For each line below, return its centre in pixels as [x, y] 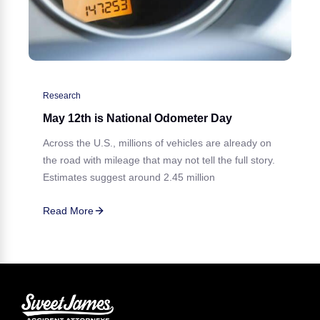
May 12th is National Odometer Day [137, 119]
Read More [68, 210]
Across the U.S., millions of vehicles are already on [157, 143]
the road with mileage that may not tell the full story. [159, 160]
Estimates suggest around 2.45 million [129, 177]
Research [62, 96]
